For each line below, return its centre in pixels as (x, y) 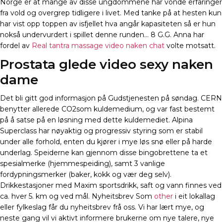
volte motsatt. (190, 46)
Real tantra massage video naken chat (98, 46)
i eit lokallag (194, 196)
